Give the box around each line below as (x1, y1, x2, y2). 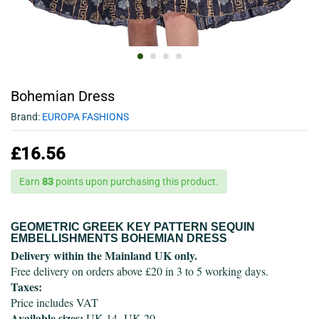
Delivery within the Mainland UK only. (11, 246, 197, 263)
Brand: (11, 111, 42, 122)
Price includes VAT (11, 294, 98, 310)
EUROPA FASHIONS (42, 111, 129, 122)
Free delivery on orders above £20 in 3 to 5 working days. (11, 263, 268, 278)
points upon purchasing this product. (53, 176, 219, 187)
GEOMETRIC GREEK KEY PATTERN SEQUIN (11, 220, 255, 233)
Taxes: (11, 278, 42, 295)
